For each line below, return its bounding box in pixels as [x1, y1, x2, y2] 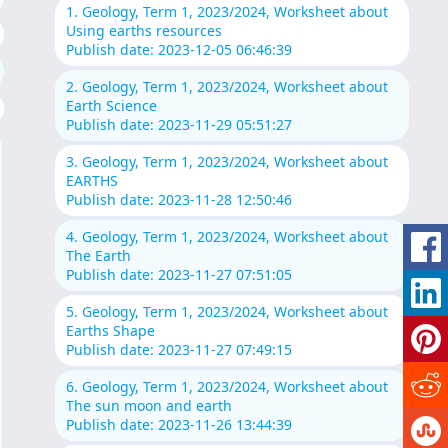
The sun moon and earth [65, 396, 232, 416]
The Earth [65, 246, 131, 266]
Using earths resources [65, 21, 222, 41]
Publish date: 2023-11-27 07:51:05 [65, 265, 292, 285]
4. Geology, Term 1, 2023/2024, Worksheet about [65, 227, 388, 247]
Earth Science [65, 96, 157, 116]
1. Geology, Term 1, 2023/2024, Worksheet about [65, 2, 388, 22]
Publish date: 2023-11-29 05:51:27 [65, 115, 292, 135]
